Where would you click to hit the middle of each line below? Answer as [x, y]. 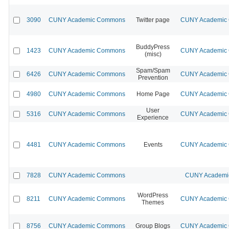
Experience [153, 117]
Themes [153, 202]
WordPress [153, 195]
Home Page [153, 94]
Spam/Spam [153, 70]
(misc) [153, 54]
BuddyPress [153, 47]
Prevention [153, 77]
